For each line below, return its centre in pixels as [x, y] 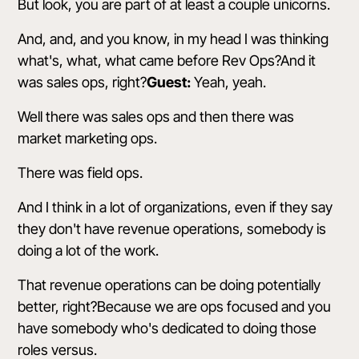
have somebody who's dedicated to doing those [167, 328]
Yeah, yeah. [229, 82]
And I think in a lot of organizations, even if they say [175, 207]
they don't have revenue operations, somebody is [172, 229]
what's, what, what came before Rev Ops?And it [167, 61]
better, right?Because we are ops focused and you [175, 307]
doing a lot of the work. [89, 250]
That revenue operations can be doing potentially [169, 285]
